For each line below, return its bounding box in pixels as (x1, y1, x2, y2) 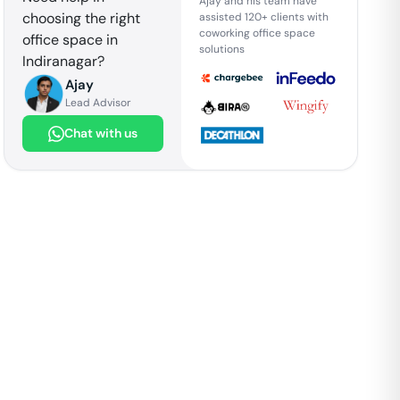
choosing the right (22, 9, 141, 28)
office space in (22, 30, 119, 49)
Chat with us (63, 125, 137, 141)
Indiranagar (22, 52, 98, 71)
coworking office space (198, 25, 315, 40)
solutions (198, 41, 245, 56)
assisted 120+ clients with (198, 9, 329, 24)
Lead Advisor (65, 96, 131, 110)
